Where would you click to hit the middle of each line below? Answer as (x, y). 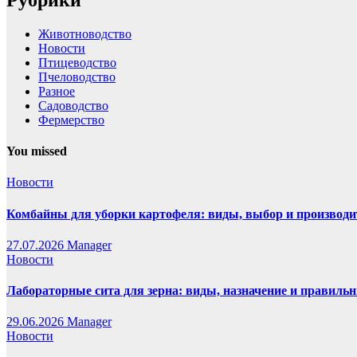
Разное (57, 91)
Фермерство (71, 120)
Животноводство (85, 33)
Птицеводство (77, 62)
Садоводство (73, 105)
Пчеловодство (77, 76)
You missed (37, 151)
